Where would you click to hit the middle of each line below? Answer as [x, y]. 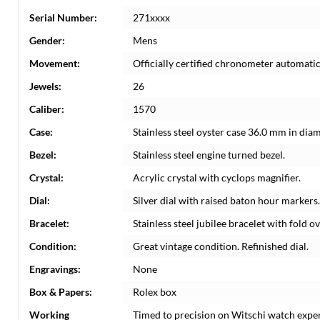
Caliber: [47, 109]
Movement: [55, 63]
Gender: [47, 40]
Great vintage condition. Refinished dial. [221, 246]
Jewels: [45, 86]
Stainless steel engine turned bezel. [209, 155]
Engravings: [55, 269]
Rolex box [155, 292]
